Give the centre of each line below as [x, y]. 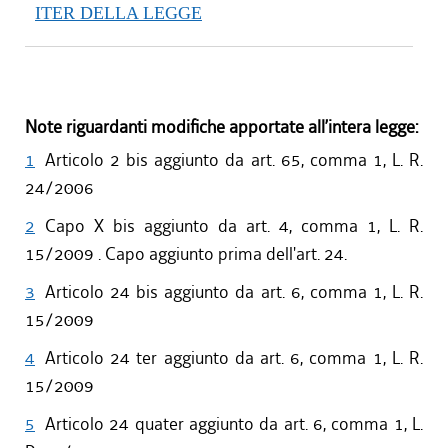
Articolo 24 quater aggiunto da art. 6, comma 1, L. [234, 424]
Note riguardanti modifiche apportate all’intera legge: [221, 127]
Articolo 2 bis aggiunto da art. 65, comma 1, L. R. [234, 160]
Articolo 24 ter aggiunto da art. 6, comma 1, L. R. [234, 358]
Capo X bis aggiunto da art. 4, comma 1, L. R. [234, 226]
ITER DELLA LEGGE [118, 13]
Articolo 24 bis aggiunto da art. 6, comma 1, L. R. [234, 292]
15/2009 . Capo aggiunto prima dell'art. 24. [186, 254]
